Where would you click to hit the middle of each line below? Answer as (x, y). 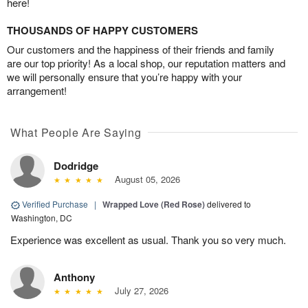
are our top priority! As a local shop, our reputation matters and (146, 63)
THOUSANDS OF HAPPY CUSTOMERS (102, 31)
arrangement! (37, 91)
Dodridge (76, 166)
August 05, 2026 (144, 179)
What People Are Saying (76, 133)
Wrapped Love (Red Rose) (154, 205)
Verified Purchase (55, 204)
